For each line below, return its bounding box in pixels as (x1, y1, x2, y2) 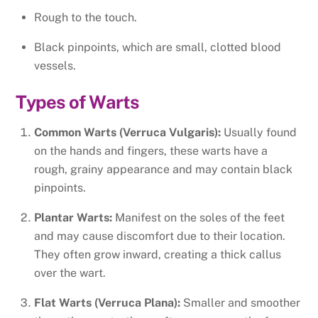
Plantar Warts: (34, 210, 112, 224)
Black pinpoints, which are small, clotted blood (34, 40, 281, 54)
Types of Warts (16, 92, 139, 114)
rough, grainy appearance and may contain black (34, 162, 292, 176)
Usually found (221, 125, 297, 139)
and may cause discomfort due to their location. (34, 229, 285, 243)
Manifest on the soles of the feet (112, 210, 285, 224)
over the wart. (34, 265, 106, 280)
